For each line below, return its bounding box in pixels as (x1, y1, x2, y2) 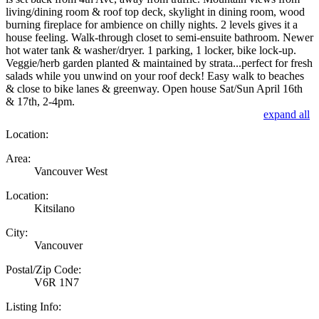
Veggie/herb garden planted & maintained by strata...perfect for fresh (6, 56, 313, 69)
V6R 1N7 (34, 276, 79, 288)
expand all (263, 108, 310, 120)
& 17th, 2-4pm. (6, 95, 75, 108)
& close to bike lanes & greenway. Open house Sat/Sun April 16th (6, 82, 303, 95)
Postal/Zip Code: (6, 263, 81, 276)
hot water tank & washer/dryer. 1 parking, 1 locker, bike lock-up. (6, 43, 296, 56)
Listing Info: (6, 300, 61, 313)
